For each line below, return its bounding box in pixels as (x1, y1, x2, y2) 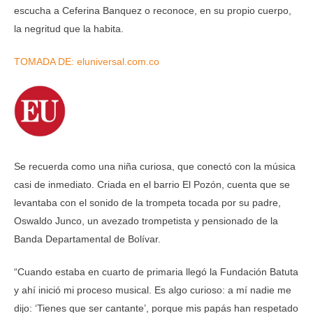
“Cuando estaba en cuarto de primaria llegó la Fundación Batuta (14, 266, 298, 277)
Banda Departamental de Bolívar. (14, 233, 161, 245)
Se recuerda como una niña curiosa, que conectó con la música (14, 161, 296, 172)
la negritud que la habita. (14, 23, 124, 34)
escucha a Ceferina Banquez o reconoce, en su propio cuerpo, (14, 5, 291, 16)
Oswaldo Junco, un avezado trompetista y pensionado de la (14, 215, 278, 226)
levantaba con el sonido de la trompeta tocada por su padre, (14, 197, 281, 208)
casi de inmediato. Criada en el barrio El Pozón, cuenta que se (14, 179, 290, 190)
